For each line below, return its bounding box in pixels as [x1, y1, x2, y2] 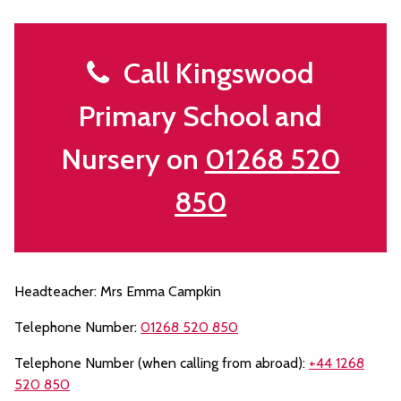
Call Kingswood [109, 55, 314, 90]
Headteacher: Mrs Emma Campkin [14, 283, 221, 300]
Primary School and [79, 98, 322, 133]
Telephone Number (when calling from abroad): [14, 354, 309, 371]
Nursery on [61, 141, 205, 176]
